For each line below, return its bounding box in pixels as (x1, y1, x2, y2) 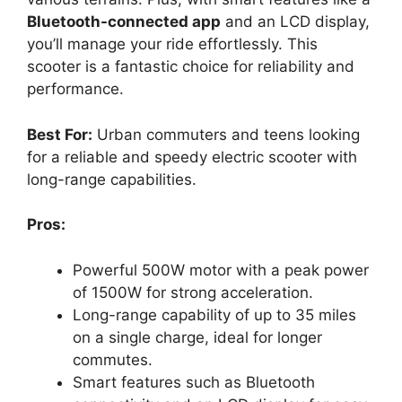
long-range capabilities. (27, 170, 197, 188)
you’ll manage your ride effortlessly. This (27, 35, 318, 53)
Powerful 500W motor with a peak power (73, 260, 369, 279)
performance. (27, 80, 124, 98)
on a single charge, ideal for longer (73, 328, 322, 346)
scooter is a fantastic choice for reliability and (27, 57, 354, 75)
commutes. (73, 350, 153, 369)
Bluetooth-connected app (27, 13, 221, 31)
